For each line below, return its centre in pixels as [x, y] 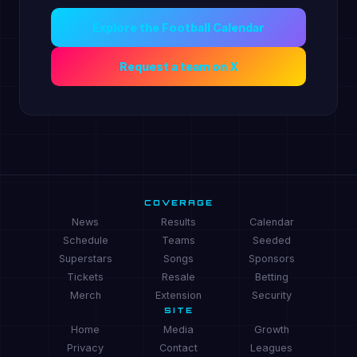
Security [271, 295]
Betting [271, 277]
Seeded [271, 240]
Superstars [85, 259]
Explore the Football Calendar [178, 27]
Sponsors [271, 259]
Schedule [85, 240]
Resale [178, 277]
